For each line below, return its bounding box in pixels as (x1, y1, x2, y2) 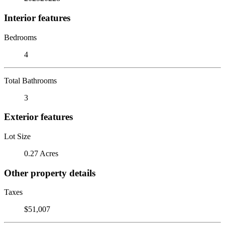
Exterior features (4, 111, 73, 123)
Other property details (4, 167, 95, 178)
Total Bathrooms (4, 76, 57, 85)
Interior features (4, 12, 70, 23)
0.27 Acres (24, 149, 58, 158)
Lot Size (4, 132, 31, 141)
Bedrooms (4, 33, 37, 42)
